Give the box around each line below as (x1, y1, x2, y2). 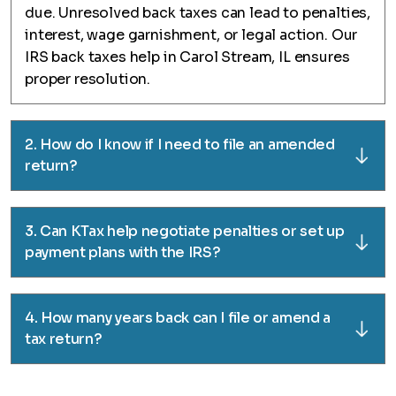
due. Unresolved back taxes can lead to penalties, (25, 4, 371, 22)
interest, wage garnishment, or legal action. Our (25, 26, 358, 44)
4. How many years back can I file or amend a (25, 308, 331, 327)
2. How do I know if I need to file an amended (25, 135, 335, 154)
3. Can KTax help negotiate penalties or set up (25, 222, 345, 240)
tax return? (25, 330, 103, 348)
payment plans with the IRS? (25, 243, 221, 262)
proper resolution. (25, 70, 151, 88)
